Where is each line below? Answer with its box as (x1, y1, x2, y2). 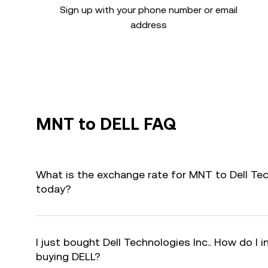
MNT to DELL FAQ (36, 114, 176, 133)
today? (36, 182, 71, 195)
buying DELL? (36, 250, 100, 263)
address (130, 19, 167, 31)
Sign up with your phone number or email (59, 4, 237, 16)
